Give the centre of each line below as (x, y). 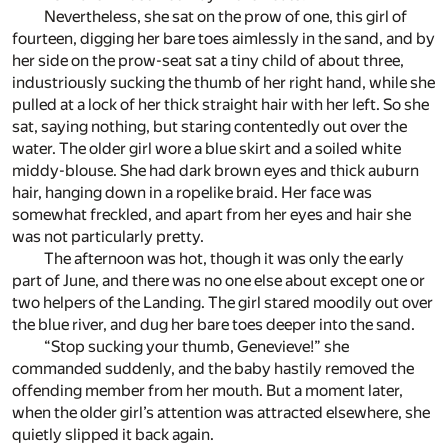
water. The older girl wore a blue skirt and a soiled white (206, 149)
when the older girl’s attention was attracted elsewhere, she (221, 413)
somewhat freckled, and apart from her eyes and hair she (211, 215)
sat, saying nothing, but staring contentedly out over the (209, 127)
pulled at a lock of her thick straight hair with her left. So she (220, 105)
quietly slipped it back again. (113, 435)
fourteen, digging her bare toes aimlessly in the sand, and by (223, 39)
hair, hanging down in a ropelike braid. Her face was (192, 193)
